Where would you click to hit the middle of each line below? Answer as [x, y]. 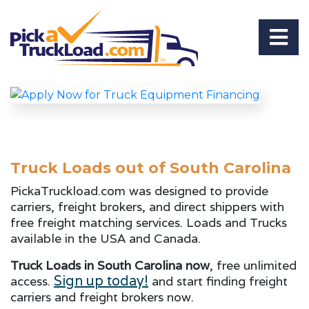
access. [32, 281]
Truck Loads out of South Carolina [151, 168]
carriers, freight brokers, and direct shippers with [147, 206]
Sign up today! [101, 280]
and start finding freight [218, 281]
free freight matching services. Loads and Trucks [149, 222]
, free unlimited [253, 265]
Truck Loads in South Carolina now [110, 265]
